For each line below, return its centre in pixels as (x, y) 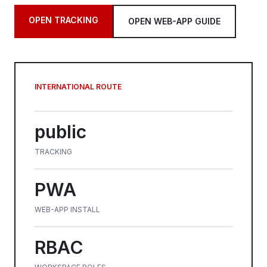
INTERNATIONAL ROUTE (78, 87)
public (60, 132)
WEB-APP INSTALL (67, 209)
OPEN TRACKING (63, 20)
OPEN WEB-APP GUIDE (174, 21)
